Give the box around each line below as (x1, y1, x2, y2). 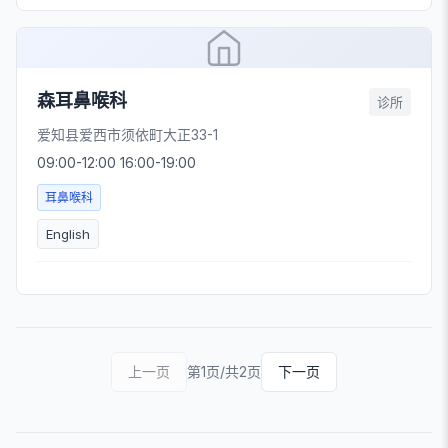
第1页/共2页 (187, 363, 261, 380)
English (46, 226, 90, 242)
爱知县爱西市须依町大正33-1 (37, 126, 218, 143)
